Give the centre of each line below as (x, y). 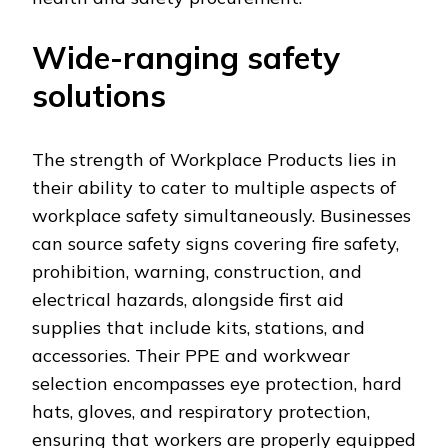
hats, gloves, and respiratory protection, (201, 412)
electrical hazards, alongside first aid (188, 300)
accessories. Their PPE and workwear (191, 356)
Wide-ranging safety (186, 58)
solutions (99, 96)
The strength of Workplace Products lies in (214, 160)
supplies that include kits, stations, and (198, 328)
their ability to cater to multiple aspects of (214, 188)
